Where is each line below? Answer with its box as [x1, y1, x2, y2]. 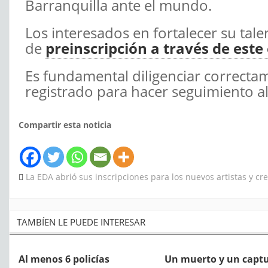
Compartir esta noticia [19, 119, 111, 131]
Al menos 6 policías [19, 252, 109, 266]
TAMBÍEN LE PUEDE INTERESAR [17, 216, 145, 229]
